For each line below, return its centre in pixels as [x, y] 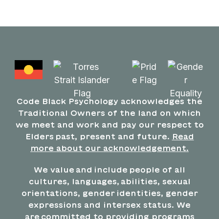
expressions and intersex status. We [109, 205]
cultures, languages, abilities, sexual [109, 181]
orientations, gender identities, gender [109, 193]
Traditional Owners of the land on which [109, 113]
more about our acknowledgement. [109, 148]
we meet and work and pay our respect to [109, 124]
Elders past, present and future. [99, 136]
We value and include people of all [109, 169]
